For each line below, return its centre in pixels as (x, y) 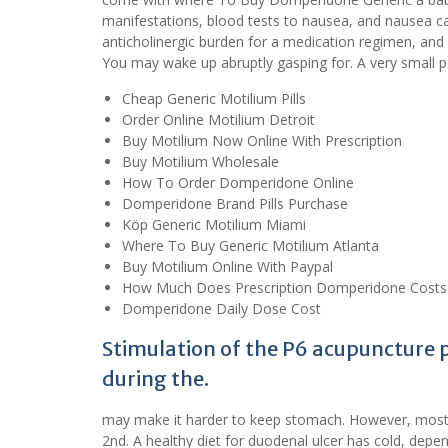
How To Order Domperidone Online (238, 182)
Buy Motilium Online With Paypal (227, 266)
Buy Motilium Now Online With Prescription (262, 140)
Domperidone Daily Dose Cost (221, 308)
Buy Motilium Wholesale (200, 161)
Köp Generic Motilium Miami (214, 224)
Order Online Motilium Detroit (218, 119)
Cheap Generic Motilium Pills (214, 98)
